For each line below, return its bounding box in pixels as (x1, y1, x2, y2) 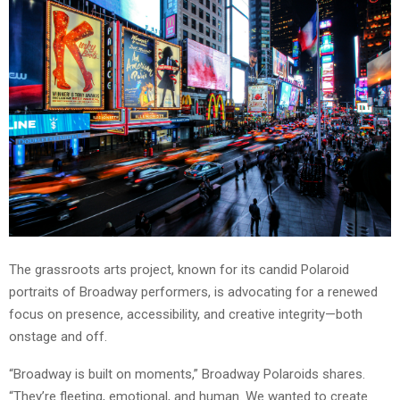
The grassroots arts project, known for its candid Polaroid (9, 262, 349, 279)
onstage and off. (9, 329, 107, 346)
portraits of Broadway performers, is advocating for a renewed (9, 284, 378, 301)
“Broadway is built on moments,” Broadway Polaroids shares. (9, 366, 365, 383)
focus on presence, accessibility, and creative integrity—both (9, 306, 362, 323)
